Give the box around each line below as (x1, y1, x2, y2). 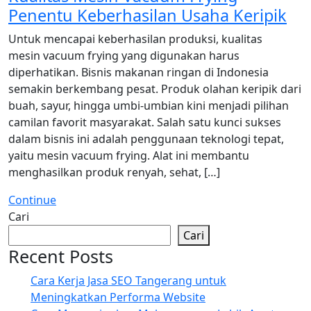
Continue (8, 192, 56, 208)
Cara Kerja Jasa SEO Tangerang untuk (31, 273, 226, 288)
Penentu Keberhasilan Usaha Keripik (8, 4, 287, 26)
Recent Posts (8, 244, 113, 268)
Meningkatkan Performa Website (31, 289, 205, 305)
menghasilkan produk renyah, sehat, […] (8, 165, 220, 180)
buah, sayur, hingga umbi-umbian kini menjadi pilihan (8, 98, 289, 113)
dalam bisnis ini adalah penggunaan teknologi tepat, (8, 131, 284, 146)
